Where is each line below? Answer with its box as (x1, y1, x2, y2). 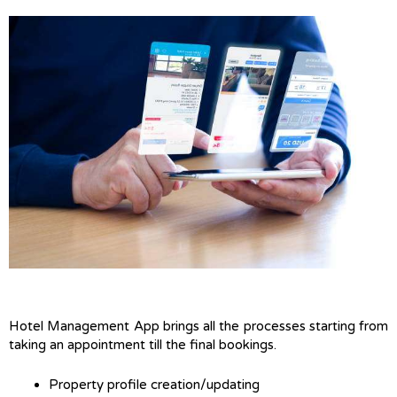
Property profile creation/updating (49, 377, 260, 393)
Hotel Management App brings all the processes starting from (9, 318, 388, 335)
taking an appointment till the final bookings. (9, 337, 280, 354)
